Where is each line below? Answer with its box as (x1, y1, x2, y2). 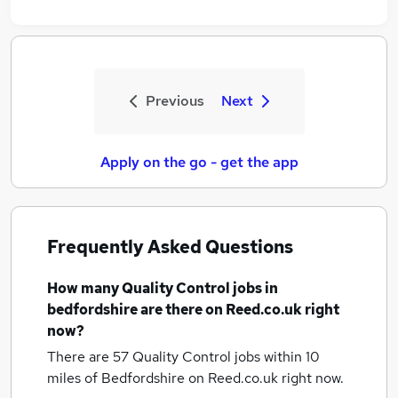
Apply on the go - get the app (99, 153, 298, 171)
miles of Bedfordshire (47, 369, 188, 387)
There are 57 (47, 347, 132, 366)
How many (47, 279, 122, 298)
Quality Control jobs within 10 (132, 347, 320, 366)
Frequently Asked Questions (47, 235, 293, 259)
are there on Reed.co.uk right (138, 300, 339, 319)
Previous (145, 92, 204, 110)
